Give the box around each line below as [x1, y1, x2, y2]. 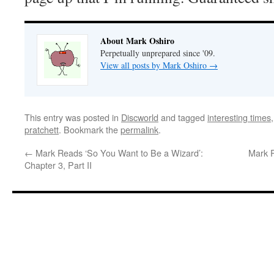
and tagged [158, 111, 207, 124]
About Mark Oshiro [100, 34, 174, 47]
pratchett [24, 123, 59, 136]
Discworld [121, 111, 158, 124]
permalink [120, 123, 158, 136]
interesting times [207, 111, 271, 124]
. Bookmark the [59, 123, 120, 136]
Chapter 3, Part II [24, 158, 92, 171]
